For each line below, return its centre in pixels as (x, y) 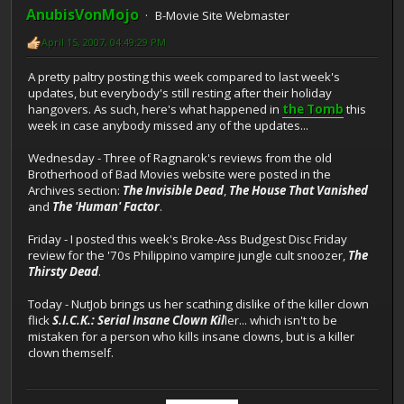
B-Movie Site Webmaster (222, 15)
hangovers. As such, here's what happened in (155, 110)
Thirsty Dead (63, 272)
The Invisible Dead (173, 191)
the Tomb (313, 110)
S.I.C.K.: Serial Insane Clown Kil (138, 321)
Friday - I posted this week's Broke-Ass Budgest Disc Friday (188, 239)
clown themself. (71, 353)
